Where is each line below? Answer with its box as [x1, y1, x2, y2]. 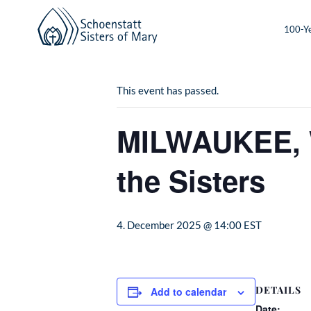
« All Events [117, 38, 179, 55]
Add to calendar [151, 285, 226, 299]
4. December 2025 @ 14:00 [117, 219, 242, 232]
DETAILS [255, 283, 301, 296]
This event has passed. [117, 84, 219, 97]
